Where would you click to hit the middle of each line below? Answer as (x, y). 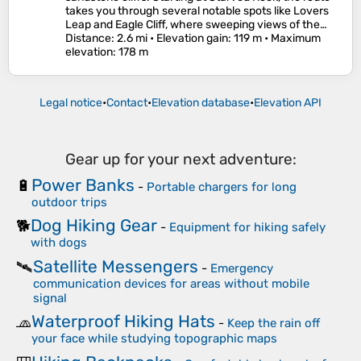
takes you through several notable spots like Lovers (197, 11)
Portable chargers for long (222, 187)
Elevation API (288, 103)
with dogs (59, 243)
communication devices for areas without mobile (171, 283)
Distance (88, 39)
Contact (127, 103)
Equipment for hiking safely (247, 228)
